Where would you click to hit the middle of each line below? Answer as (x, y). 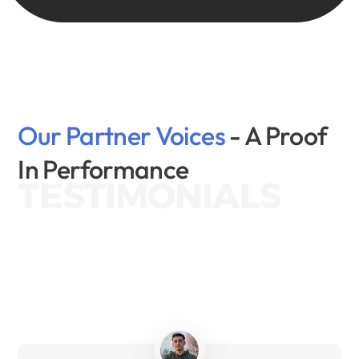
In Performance (103, 169)
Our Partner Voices (124, 135)
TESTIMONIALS (149, 196)
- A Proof (278, 135)
